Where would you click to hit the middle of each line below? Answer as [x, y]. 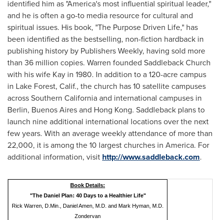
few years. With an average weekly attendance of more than [110, 133]
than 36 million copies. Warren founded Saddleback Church [109, 62]
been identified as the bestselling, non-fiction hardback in [106, 39]
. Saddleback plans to [168, 110]
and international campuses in [150, 98]
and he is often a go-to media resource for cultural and [100, 15]
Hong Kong [113, 110]
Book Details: [88, 185]
